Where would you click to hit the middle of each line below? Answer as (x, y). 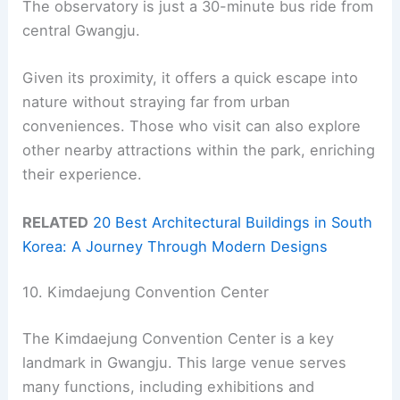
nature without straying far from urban (157, 102)
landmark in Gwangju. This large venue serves (185, 362)
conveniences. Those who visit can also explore (192, 126)
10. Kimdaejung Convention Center (146, 292)
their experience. (83, 175)
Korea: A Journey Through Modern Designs (175, 246)
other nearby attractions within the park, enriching (199, 150)
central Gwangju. (82, 31)
